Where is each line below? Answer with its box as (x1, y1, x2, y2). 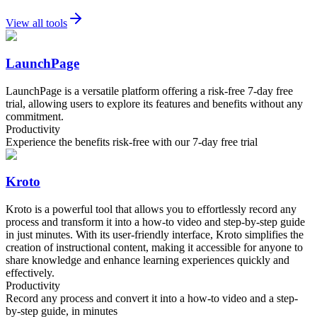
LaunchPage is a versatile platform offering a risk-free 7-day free (6, 84, 293, 97)
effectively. (6, 267, 54, 279)
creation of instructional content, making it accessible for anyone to (6, 241, 303, 254)
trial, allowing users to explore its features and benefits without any (6, 97, 303, 110)
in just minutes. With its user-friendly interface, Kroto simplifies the (6, 229, 304, 241)
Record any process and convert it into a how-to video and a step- (6, 292, 298, 305)
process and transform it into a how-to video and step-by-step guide (6, 216, 305, 229)
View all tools (6, 17, 67, 30)
